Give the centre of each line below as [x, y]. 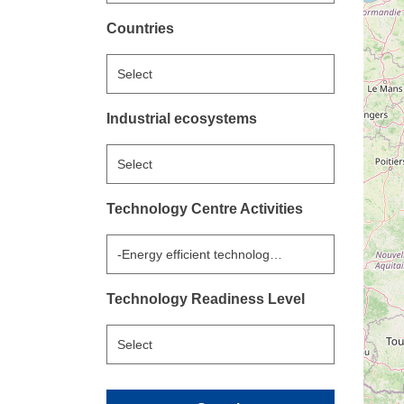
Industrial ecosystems [182, 118]
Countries [140, 28]
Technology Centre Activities [205, 208]
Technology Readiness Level [206, 298]
